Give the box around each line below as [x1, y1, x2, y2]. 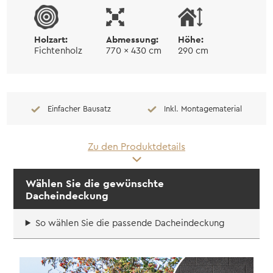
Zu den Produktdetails [88, 141, 185, 152]
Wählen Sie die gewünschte [25, 176, 164, 190]
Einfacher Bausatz [48, 104, 112, 113]
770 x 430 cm [106, 46, 162, 55]
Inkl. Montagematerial [163, 104, 242, 113]
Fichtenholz [34, 46, 83, 55]
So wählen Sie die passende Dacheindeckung [35, 218, 225, 228]
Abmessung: [106, 33, 159, 45]
